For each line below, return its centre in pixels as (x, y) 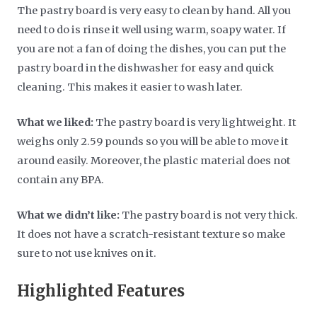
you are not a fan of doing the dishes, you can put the (152, 48)
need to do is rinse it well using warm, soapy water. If (152, 29)
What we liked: (56, 122)
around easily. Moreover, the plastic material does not (154, 160)
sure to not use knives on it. (88, 254)
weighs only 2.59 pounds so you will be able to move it (153, 141)
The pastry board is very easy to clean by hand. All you (154, 10)
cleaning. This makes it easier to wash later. (131, 87)
